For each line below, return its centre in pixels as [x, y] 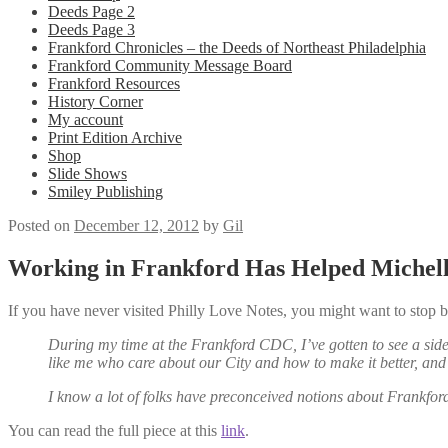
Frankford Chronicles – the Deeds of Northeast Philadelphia [237, 47]
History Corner [95, 101]
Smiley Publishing [105, 191]
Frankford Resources [114, 83]
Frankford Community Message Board [170, 65]
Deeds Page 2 [91, 11]
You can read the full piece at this [114, 430]
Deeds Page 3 [91, 29]
